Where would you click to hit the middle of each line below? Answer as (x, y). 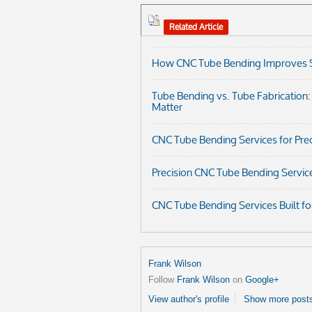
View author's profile (189, 299)
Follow (163, 279)
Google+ (262, 279)
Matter (167, 107)
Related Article (196, 26)
